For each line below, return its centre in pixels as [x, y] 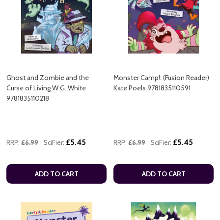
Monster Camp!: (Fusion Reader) [161, 78]
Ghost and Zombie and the [48, 78]
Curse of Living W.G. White [46, 88]
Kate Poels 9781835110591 [152, 88]
